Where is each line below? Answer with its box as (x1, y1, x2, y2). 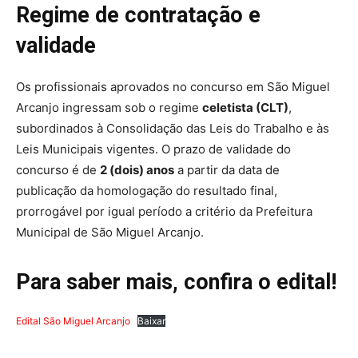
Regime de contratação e (16, 2, 261, 28)
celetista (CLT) (202, 99, 288, 115)
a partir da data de (174, 161, 280, 177)
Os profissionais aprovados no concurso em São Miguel (16, 78, 330, 94)
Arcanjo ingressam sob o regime (16, 99, 202, 115)
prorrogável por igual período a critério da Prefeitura (16, 203, 312, 219)
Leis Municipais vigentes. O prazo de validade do (16, 141, 291, 157)
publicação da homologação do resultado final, (16, 182, 277, 198)
